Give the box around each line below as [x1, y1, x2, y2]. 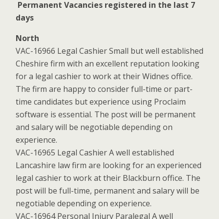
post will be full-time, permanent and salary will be [16, 185, 199, 196]
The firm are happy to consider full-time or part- [16, 84, 193, 94]
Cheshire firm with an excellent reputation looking [16, 58, 199, 69]
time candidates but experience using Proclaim [16, 96, 186, 107]
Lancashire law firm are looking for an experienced [16, 160, 201, 171]
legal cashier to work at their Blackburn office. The [16, 173, 200, 183]
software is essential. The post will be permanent [16, 109, 196, 120]
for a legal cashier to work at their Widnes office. [16, 71, 193, 82]
